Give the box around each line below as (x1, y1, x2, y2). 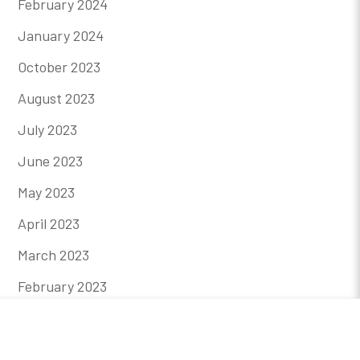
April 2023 (18, 214, 80, 232)
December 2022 (18, 339, 114, 358)
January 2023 (18, 308, 104, 326)
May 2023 (18, 182, 76, 201)
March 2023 (18, 245, 90, 264)
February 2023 (18, 276, 108, 295)
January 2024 (18, 26, 104, 44)
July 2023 (18, 120, 78, 138)
